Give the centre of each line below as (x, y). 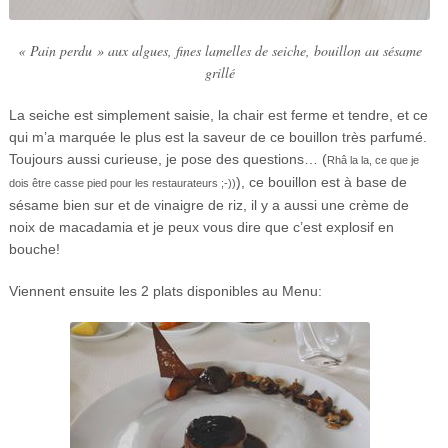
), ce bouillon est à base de (321, 182)
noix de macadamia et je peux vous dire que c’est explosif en (201, 227)
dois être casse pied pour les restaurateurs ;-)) (122, 183)
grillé (219, 73)
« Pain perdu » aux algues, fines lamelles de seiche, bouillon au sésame (219, 51)
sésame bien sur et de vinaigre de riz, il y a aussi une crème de (208, 205)
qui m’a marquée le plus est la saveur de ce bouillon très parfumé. (217, 137)
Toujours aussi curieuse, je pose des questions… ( (167, 159)
